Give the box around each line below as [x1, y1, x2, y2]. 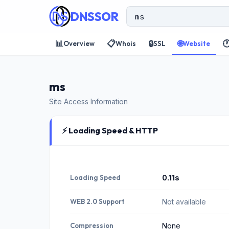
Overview [63, 39, 95, 48]
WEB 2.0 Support [70, 197, 125, 205]
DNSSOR [71, 9, 118, 24]
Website [183, 39, 210, 48]
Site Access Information [49, 97, 128, 106]
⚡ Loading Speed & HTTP [62, 125, 158, 135]
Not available [162, 197, 206, 206]
